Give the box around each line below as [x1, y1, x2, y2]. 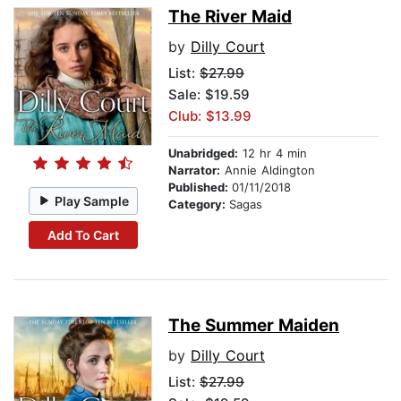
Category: [168, 197, 229, 212]
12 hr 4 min [238, 146, 307, 161]
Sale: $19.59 [168, 86, 250, 104]
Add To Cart [47, 226, 119, 243]
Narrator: [168, 163, 220, 178]
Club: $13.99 [168, 107, 252, 125]
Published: [168, 180, 232, 195]
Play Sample [55, 192, 130, 209]
